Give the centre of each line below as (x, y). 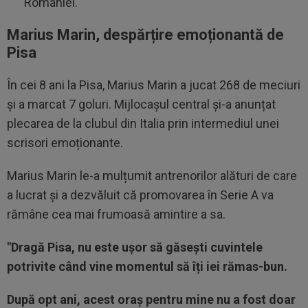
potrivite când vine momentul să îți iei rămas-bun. (147, 266)
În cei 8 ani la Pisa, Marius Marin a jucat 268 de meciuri (154, 85)
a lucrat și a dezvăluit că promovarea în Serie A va (140, 195)
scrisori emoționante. (65, 143)
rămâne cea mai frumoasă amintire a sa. (116, 214)
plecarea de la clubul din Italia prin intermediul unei (143, 123)
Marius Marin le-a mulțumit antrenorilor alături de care (152, 176)
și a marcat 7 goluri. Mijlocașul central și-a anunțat (141, 104)
